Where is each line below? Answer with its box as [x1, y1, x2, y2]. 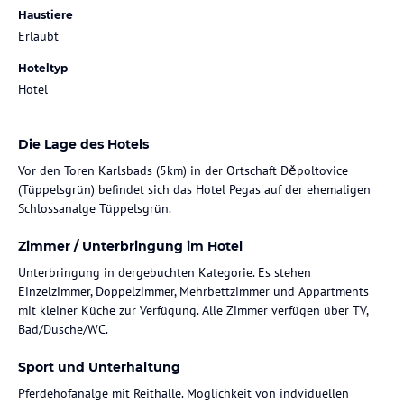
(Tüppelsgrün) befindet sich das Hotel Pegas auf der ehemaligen [18, 180, 371, 197]
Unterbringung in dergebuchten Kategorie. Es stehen [18, 263, 311, 280]
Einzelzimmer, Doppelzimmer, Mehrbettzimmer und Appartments [18, 282, 369, 299]
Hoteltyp [18, 60, 68, 75]
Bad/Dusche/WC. [18, 320, 108, 337]
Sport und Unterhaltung [18, 358, 180, 375]
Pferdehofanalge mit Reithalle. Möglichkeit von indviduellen [18, 384, 349, 401]
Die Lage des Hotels [18, 135, 149, 152]
